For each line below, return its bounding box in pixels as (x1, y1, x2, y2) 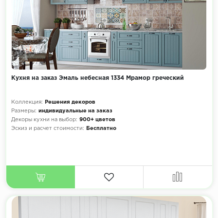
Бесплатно (86, 126, 116, 131)
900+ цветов (79, 117, 115, 123)
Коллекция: (11, 100, 43, 105)
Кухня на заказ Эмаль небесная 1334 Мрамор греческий (11, 75, 184, 81)
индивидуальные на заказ (38, 109, 112, 114)
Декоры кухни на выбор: (11, 117, 77, 123)
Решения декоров (44, 100, 95, 105)
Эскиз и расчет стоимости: (11, 126, 84, 131)
